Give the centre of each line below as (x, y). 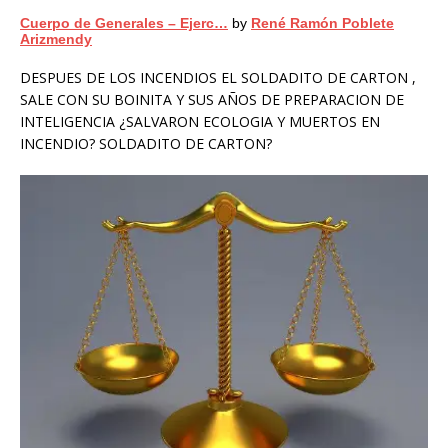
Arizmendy (56, 39)
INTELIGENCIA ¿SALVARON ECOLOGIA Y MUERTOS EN (200, 122)
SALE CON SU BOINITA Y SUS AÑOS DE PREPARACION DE (212, 100)
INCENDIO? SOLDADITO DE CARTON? (146, 144)
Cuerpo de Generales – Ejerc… (124, 23)
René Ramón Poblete (322, 23)
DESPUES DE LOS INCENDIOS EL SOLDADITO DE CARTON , (218, 78)
